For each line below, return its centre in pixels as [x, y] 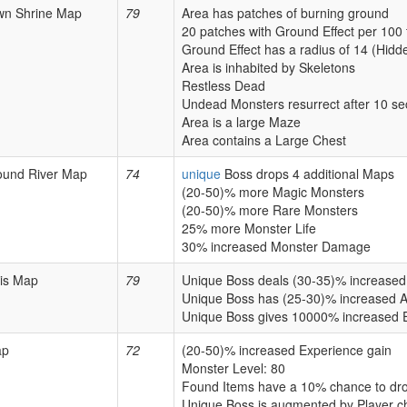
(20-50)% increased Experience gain [287, 350]
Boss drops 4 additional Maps [308, 174]
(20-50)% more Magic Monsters [273, 192]
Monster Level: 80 [233, 368]
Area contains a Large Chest [264, 140]
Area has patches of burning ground [285, 13]
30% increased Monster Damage [276, 247]
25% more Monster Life [249, 228]
